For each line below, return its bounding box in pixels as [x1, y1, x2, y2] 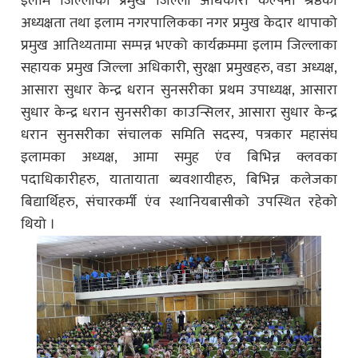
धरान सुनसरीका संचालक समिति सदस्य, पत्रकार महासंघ [21, 122, 337, 147]
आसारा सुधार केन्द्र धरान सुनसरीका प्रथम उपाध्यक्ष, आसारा [21, 78, 337, 102]
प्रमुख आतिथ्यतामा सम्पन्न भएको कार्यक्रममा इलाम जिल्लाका [21, 33, 337, 58]
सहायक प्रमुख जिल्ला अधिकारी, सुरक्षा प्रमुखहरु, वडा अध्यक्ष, [21, 55, 337, 80]
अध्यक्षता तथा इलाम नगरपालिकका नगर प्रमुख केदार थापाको [21, 10, 337, 35]
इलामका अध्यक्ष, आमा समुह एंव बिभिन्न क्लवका [21, 145, 337, 169]
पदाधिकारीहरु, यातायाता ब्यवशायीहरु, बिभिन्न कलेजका [21, 167, 337, 192]
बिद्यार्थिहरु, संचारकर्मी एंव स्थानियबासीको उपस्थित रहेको [21, 189, 337, 214]
